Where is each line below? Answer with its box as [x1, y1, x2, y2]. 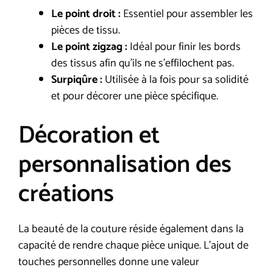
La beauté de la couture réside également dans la [18, 219, 244, 238]
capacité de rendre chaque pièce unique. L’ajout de [18, 236, 249, 255]
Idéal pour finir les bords [127, 37, 241, 56]
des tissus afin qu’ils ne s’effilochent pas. [51, 54, 234, 73]
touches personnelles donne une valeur [18, 252, 199, 271]
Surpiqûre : [51, 70, 102, 89]
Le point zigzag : [51, 37, 127, 56]
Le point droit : [51, 4, 121, 23]
